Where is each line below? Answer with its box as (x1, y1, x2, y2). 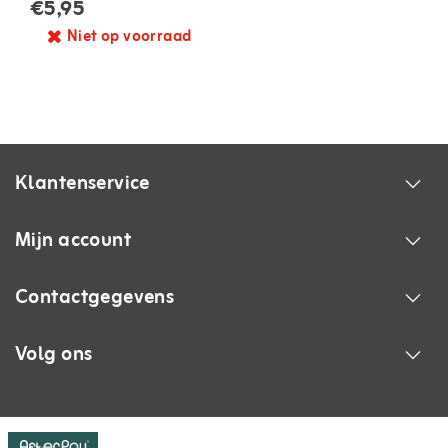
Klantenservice (15, 166, 150, 200)
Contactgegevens (15, 280, 175, 314)
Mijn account (15, 223, 132, 257)
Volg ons (15, 337, 93, 371)
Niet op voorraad (66, 23, 192, 50)
